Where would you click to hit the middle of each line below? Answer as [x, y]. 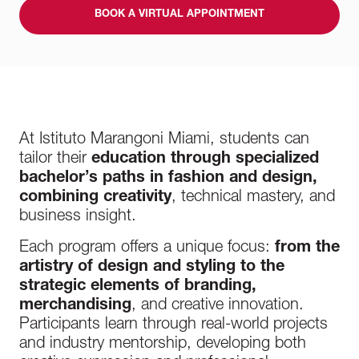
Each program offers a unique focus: [145, 248]
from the [305, 248]
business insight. [78, 217]
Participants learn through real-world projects [173, 325]
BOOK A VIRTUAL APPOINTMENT [179, 15]
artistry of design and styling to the [152, 268]
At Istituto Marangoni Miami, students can [164, 140]
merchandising [75, 306]
